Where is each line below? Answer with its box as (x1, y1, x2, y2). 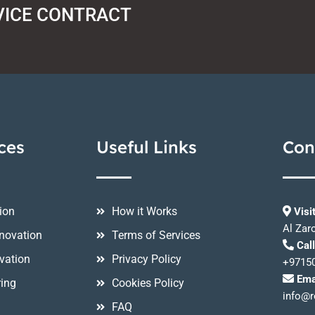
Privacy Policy (112, 252, 182, 266)
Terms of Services (112, 229, 201, 243)
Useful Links (96, 136, 197, 158)
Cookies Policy (112, 276, 185, 290)
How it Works (112, 205, 178, 219)
